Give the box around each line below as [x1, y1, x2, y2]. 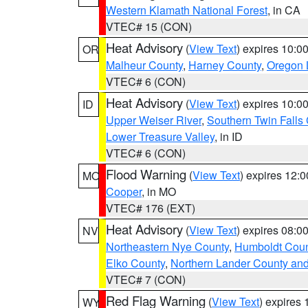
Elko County [106, 255, 165, 271]
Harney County [188, 57, 261, 73]
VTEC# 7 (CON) [106, 272, 186, 287]
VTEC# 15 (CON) [106, 19, 192, 34]
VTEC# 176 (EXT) [106, 200, 195, 216]
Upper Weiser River [106, 112, 201, 128]
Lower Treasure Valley [106, 129, 214, 144]
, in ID [214, 129, 243, 144]
